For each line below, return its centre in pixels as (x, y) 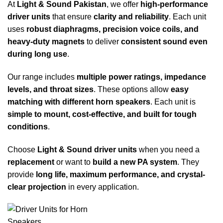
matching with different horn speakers (79, 102)
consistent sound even (164, 41)
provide (22, 174)
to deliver (103, 41)
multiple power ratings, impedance (141, 77)
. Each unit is (173, 102)
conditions (28, 126)
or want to (73, 162)
